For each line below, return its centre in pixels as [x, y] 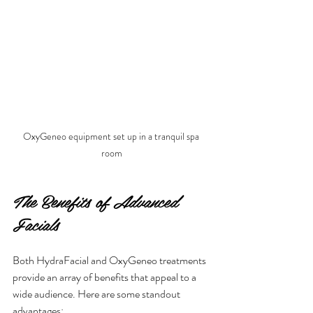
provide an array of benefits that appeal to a [105, 277]
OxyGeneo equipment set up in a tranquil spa [112, 136]
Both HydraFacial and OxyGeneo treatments [110, 260]
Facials [35, 224]
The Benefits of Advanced [98, 201]
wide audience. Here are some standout [97, 293]
